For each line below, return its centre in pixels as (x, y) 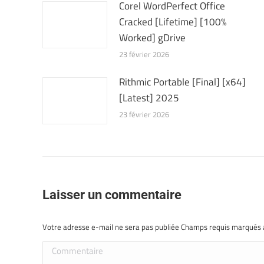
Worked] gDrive (152, 38)
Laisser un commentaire (112, 195)
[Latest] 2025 (149, 98)
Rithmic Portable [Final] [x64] (182, 82)
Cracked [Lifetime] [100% (173, 22)
